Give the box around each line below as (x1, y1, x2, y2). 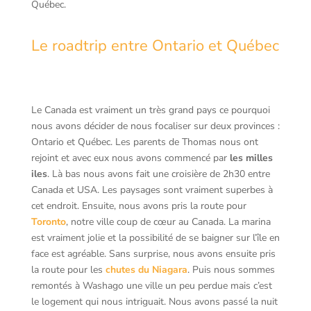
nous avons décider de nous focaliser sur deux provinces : (31, 119, 280, 133)
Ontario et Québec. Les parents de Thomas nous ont (31, 135, 258, 149)
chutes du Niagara (105, 263, 187, 276)
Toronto (31, 215, 66, 228)
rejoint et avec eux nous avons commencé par (31, 151, 230, 165)
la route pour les (31, 263, 106, 276)
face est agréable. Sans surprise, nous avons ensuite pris (31, 247, 276, 260)
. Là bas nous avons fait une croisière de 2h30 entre (47, 167, 270, 180)
